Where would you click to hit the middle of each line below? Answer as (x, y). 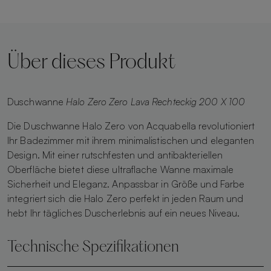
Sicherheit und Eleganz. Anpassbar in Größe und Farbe (126, 184)
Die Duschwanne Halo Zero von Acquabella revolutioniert (131, 126)
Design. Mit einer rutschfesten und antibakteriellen (115, 155)
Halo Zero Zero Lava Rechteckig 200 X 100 (156, 101)
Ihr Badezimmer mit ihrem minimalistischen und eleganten (131, 140)
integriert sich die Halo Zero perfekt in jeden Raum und (126, 198)
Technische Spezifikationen (93, 247)
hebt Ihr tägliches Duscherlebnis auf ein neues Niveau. (124, 213)
